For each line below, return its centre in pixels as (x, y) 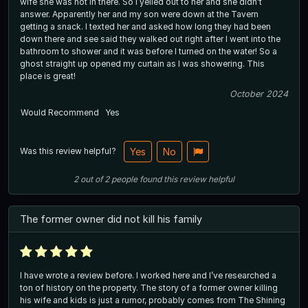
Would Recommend (60, 113)
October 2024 (259, 94)
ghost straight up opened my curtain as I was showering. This (142, 64)
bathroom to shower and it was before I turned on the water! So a (148, 52)
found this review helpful (187, 179)
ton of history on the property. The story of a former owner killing (149, 287)
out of (91, 179)
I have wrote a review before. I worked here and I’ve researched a (148, 275)
